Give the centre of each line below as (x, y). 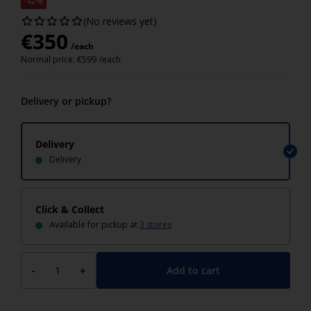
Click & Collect (70, 209)
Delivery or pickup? (66, 101)
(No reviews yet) (120, 21)
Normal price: (49, 59)
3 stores (155, 225)
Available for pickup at (94, 225)
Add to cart (193, 270)
